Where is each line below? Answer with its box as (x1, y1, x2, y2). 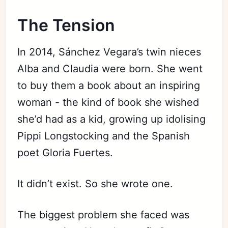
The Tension (17, 15, 115, 35)
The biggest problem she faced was (17, 208, 190, 221)
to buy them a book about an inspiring (17, 79, 201, 92)
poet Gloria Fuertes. (17, 146, 113, 159)
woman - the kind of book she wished (17, 96, 199, 108)
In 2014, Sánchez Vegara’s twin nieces (17, 45, 202, 58)
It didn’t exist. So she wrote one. (17, 177, 174, 190)
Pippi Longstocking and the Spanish (17, 129, 190, 142)
